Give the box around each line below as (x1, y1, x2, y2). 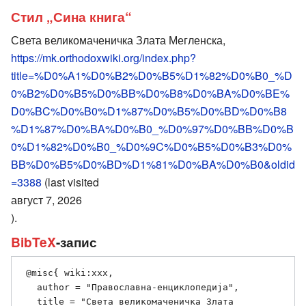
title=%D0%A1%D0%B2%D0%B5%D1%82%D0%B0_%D (11, 67, 292, 83)
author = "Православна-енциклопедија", (20, 282, 37, 293)
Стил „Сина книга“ (11, 7, 132, 27)
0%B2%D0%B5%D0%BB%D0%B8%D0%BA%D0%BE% (11, 85, 290, 101)
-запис (56, 232, 97, 251)
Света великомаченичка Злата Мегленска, (11, 31, 225, 48)
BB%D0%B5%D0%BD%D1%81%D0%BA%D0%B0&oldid (11, 156, 295, 172)
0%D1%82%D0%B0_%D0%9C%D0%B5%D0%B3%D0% (11, 138, 292, 154)
